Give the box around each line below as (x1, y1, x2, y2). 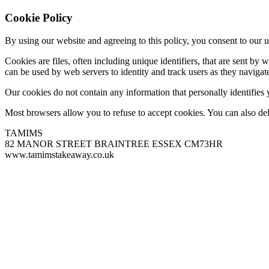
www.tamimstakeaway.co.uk (5, 150, 114, 160)
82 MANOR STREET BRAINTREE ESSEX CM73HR (5, 139, 223, 150)
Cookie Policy (5, 11, 73, 24)
